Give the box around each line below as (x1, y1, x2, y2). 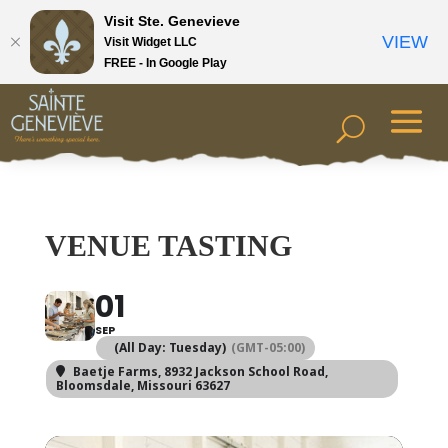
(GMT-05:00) (230, 339, 305, 356)
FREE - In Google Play (104, 55, 227, 70)
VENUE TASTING (44, 229, 292, 262)
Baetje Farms (72, 363, 158, 380)
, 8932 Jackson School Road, (157, 363, 328, 380)
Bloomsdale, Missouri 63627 (55, 377, 230, 394)
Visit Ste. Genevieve (104, 12, 240, 29)
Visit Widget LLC (104, 34, 197, 49)
